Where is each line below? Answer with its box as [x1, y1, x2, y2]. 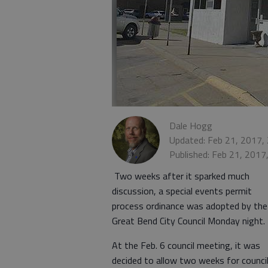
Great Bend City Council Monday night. [112, 214, 265, 228]
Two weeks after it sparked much [112, 169, 249, 183]
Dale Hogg [169, 118, 212, 133]
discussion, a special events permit [112, 184, 252, 198]
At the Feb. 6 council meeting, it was [112, 238, 260, 252]
